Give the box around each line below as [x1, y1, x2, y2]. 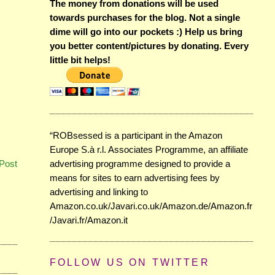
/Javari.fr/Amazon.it [49, 214, 128, 225]
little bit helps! [49, 54, 110, 65]
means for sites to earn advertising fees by [49, 172, 220, 183]
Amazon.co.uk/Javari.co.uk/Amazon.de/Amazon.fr [49, 200, 252, 211]
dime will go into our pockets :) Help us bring [49, 26, 242, 37]
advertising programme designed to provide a [49, 158, 230, 169]
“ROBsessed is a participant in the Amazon [49, 130, 222, 141]
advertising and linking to [49, 186, 148, 197]
